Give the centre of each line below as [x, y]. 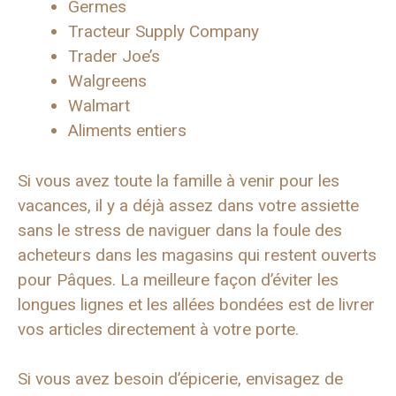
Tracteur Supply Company [164, 32]
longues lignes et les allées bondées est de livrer [196, 304]
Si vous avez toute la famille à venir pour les [179, 180]
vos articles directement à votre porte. [158, 329]
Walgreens [107, 81]
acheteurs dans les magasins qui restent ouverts [197, 255]
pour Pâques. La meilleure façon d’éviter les [178, 279]
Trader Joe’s [114, 57]
